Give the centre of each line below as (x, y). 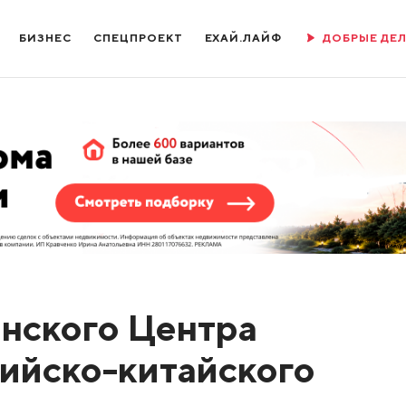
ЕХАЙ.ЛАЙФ (243, 38)
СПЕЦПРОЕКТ (138, 38)
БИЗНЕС (46, 38)
